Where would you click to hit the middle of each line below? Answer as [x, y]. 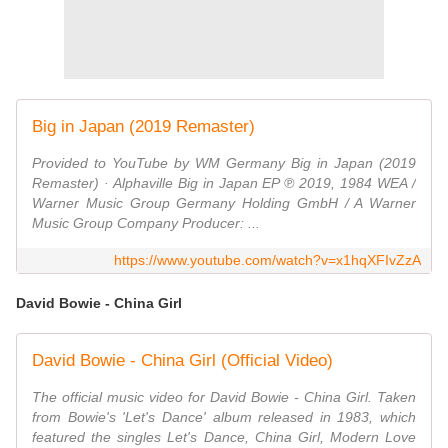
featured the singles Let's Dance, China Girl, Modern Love [224, 437]
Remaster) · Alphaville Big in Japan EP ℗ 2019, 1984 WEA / [224, 183]
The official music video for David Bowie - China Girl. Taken [224, 397]
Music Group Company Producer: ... [146, 223]
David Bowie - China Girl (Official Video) [182, 361]
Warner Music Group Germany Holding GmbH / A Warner [224, 203]
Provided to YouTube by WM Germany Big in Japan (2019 [224, 163]
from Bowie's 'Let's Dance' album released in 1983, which [224, 417]
